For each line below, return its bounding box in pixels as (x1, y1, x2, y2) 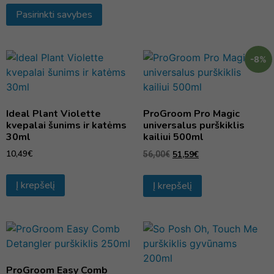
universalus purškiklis (143, 118, 245, 132)
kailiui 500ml (143, 130, 204, 144)
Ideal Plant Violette (6, 106, 101, 120)
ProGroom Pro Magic (143, 106, 240, 120)
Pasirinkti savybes (16, 8, 92, 22)
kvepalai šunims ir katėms (6, 118, 127, 132)
